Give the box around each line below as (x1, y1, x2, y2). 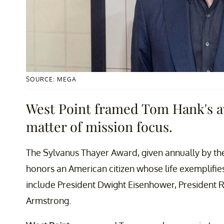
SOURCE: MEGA (26, 75, 76, 83)
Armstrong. (26, 195, 71, 206)
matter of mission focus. (26, 117, 172, 136)
